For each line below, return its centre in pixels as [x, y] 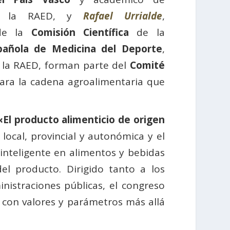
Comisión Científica [80, 32]
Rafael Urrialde [122, 16]
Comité [147, 65]
